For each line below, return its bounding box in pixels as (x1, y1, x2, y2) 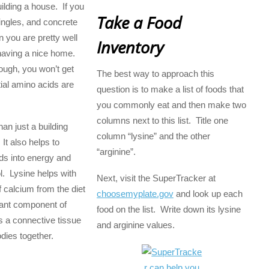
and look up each (173, 189, 243, 199)
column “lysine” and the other (96, 131, 210, 142)
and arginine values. (96, 220, 175, 231)
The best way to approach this (96, 68, 214, 79)
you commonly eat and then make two (96, 100, 246, 110)
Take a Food (96, 11, 182, 34)
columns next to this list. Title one (96, 115, 228, 126)
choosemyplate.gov (96, 189, 174, 199)
